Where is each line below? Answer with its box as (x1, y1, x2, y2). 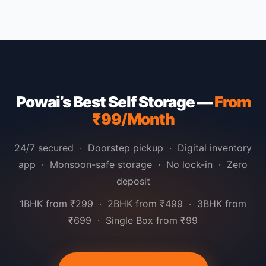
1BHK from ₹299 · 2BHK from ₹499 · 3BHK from (20, 198, 246, 210)
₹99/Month (91, 110, 175, 128)
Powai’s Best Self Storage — (15, 93, 214, 111)
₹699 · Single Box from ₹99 (68, 214, 198, 226)
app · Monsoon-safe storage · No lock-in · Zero (18, 159, 248, 170)
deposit (116, 175, 150, 187)
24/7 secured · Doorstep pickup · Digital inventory (14, 142, 252, 154)
